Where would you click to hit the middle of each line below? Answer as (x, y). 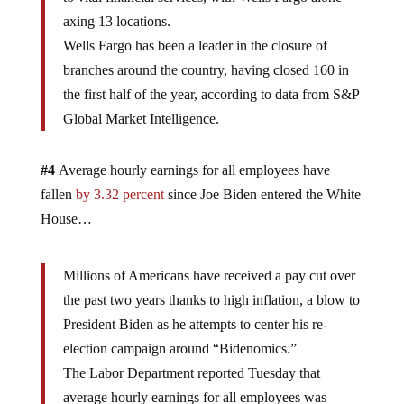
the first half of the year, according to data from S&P (211, 94)
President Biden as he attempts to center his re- (195, 324)
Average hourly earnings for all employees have (192, 170)
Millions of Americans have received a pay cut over (209, 275)
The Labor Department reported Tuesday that (191, 372)
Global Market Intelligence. (141, 118)
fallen (58, 194)
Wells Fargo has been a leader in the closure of (195, 45)
